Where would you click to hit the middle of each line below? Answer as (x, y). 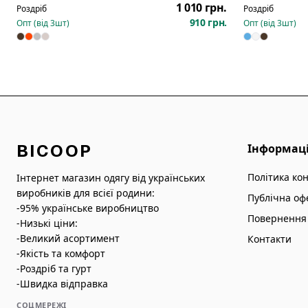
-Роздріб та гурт (54, 268)
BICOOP (55, 151)
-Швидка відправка (62, 284)
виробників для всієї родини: (86, 193)
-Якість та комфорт (61, 253)
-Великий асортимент (68, 238)
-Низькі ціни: (47, 223)
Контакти (269, 239)
